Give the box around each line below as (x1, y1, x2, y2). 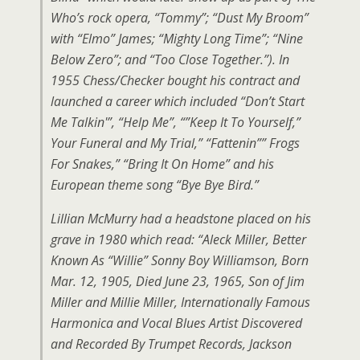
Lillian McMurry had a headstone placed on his (51, 210, 311, 227)
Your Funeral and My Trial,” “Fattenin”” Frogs (51, 134, 300, 152)
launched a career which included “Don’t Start (51, 92, 305, 110)
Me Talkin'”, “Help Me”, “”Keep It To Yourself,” (51, 113, 301, 131)
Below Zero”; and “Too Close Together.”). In (51, 51, 289, 68)
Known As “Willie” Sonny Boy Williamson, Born (51, 252, 309, 269)
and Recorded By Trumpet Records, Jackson (51, 335, 292, 353)
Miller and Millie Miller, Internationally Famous (51, 293, 310, 311)
